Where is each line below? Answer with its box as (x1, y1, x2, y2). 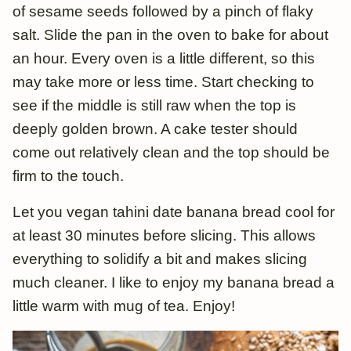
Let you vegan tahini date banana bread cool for (13, 203, 335, 220)
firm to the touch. (13, 167, 124, 184)
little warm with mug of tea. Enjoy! (13, 297, 235, 314)
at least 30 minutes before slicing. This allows (13, 226, 316, 244)
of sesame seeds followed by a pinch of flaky (13, 2, 313, 20)
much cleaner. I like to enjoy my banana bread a (13, 273, 335, 291)
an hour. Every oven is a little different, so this (13, 49, 315, 67)
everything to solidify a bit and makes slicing (13, 250, 307, 267)
